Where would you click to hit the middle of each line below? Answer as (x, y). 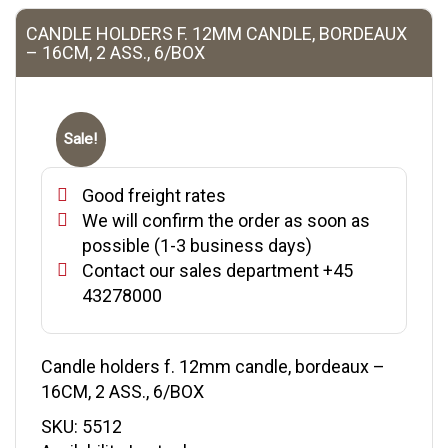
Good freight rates (154, 195)
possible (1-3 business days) (197, 245)
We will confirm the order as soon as (226, 220)
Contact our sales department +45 (217, 270)
